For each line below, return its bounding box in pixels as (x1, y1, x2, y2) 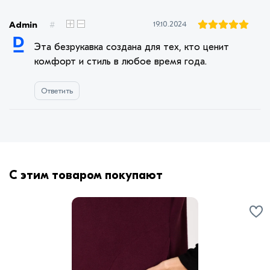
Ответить (41, 86, 73, 96)
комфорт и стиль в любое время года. (34, 56, 207, 67)
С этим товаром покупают (9, 168, 163, 183)
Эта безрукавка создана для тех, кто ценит (34, 42, 229, 53)
